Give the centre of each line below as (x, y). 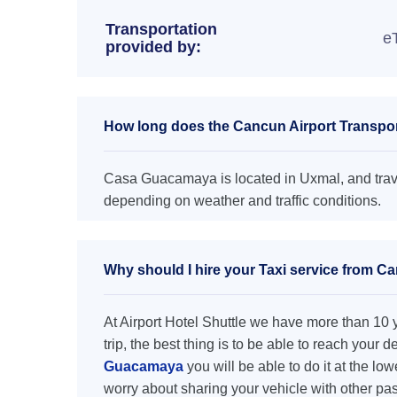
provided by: (153, 47)
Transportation (161, 29)
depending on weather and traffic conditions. (242, 201)
